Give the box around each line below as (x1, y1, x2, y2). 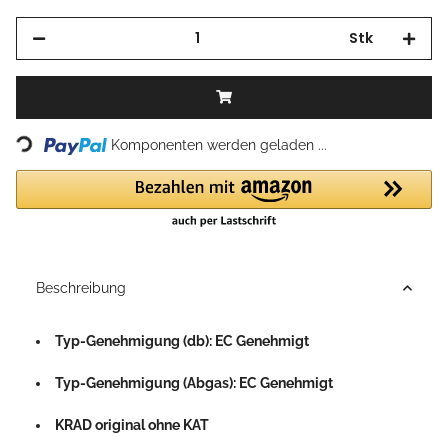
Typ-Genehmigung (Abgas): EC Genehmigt (55, 374, 333, 391)
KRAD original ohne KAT (55, 416, 209, 433)
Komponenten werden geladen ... (111, 136, 328, 153)
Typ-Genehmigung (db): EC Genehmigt (55, 332, 309, 349)
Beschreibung (36, 279, 126, 296)
